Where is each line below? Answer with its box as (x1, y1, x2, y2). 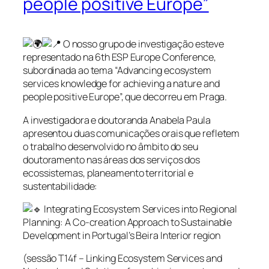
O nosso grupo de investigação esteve (61, 37, 225, 51)
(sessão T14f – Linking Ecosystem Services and (23, 252, 222, 265)
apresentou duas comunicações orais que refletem (23, 126, 240, 140)
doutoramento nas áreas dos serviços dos (23, 153, 201, 166)
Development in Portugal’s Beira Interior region (23, 228, 221, 242)
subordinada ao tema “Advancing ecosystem (23, 64, 211, 77)
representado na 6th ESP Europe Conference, (23, 50, 216, 64)
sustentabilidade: (23, 179, 98, 193)
